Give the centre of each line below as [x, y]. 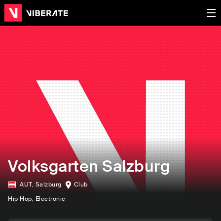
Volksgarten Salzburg [89, 166]
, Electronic [49, 199]
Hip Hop [20, 199]
